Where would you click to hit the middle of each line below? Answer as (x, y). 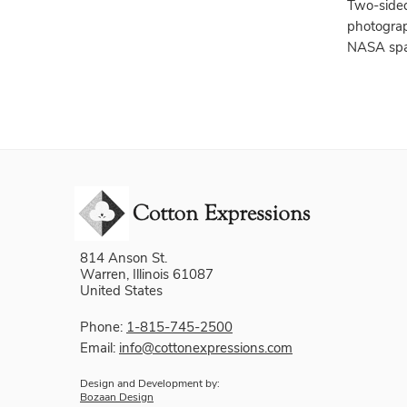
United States (121, 291)
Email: (99, 348)
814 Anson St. (124, 258)
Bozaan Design (117, 397)
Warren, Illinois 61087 (147, 275)
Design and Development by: (150, 384)
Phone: (103, 328)
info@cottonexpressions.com (206, 348)
